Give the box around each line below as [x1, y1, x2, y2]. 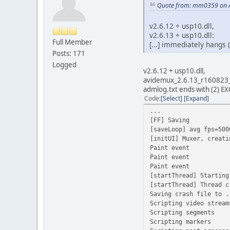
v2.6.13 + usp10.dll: [149, 30, 214, 41]
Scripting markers [150, 218, 211, 226]
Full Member [52, 37, 92, 47]
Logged [52, 60, 76, 69]
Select [163, 94, 180, 103]
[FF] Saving [150, 116, 189, 124]
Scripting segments [150, 208, 215, 217]
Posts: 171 [52, 48, 85, 58]
